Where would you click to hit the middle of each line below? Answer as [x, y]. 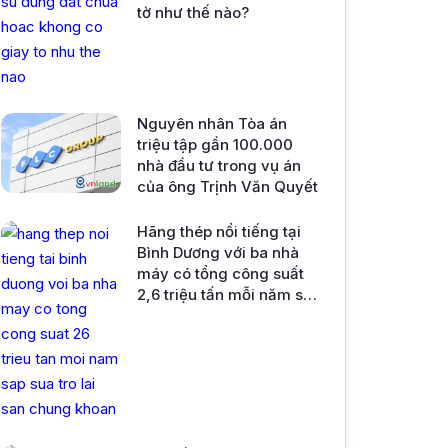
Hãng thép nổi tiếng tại [219, 231]
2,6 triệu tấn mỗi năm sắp [229, 294]
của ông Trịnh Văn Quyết [227, 186]
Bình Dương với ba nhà [218, 252]
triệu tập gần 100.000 [215, 144]
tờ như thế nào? [193, 12]
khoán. [161, 336]
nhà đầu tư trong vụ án [219, 165]
